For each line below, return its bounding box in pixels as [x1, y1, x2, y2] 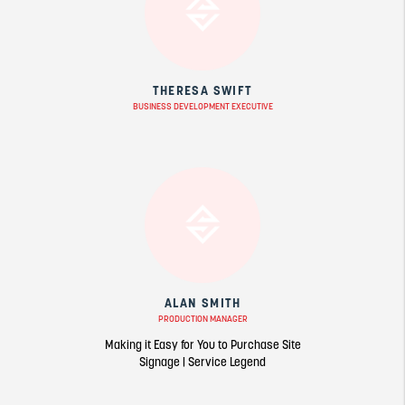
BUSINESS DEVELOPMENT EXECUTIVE [132, 99, 273, 112]
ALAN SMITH [165, 294, 240, 311]
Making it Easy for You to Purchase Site [104, 336, 301, 353]
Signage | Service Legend [139, 353, 266, 370]
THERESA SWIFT [153, 81, 252, 99]
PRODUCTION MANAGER [157, 312, 248, 325]
